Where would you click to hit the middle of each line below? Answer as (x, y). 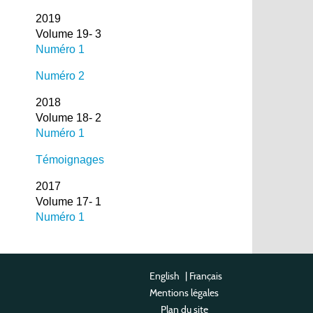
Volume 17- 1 (68, 201)
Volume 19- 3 (68, 34)
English (165, 276)
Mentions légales (184, 292)
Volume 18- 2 (68, 117)
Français (206, 276)
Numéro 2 (60, 75)
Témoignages (70, 159)
